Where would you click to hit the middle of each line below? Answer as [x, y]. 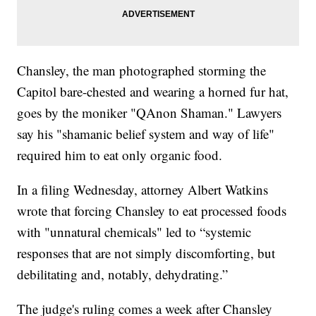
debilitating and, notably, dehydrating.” [123, 274]
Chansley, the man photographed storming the [142, 71]
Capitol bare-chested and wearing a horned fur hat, [153, 92]
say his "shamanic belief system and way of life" [146, 134]
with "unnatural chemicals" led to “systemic [134, 232]
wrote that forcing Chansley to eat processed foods [152, 211]
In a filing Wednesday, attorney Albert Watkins [143, 190]
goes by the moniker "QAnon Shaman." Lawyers [150, 113]
